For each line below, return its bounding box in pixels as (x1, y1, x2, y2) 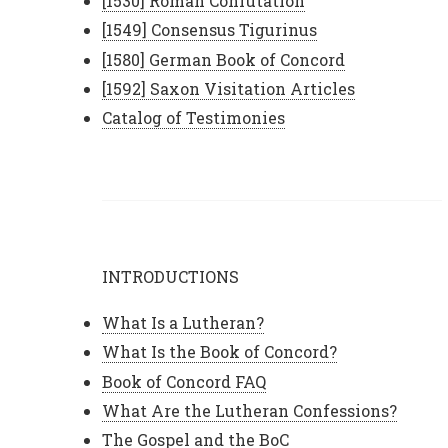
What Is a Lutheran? (102, 312, 264, 334)
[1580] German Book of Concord (102, 48, 345, 70)
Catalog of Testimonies (102, 106, 285, 128)
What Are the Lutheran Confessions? (102, 399, 397, 421)
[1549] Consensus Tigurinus (102, 19, 317, 41)
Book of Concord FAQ (102, 370, 266, 392)
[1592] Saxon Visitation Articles (102, 77, 355, 99)
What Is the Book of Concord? (102, 341, 337, 363)
